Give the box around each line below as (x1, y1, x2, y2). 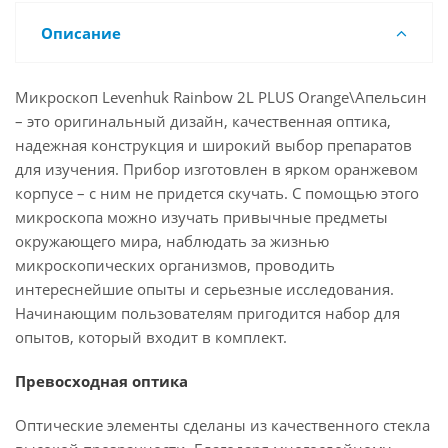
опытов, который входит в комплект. (15, 327, 287, 347)
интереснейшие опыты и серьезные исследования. (15, 279, 394, 299)
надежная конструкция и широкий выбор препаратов (15, 135, 412, 155)
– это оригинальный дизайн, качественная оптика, (15, 111, 391, 131)
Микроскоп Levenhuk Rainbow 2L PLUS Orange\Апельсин (15, 87, 427, 107)
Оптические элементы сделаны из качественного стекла (15, 415, 430, 435)
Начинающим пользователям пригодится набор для (15, 303, 400, 323)
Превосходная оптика (15, 371, 188, 391)
